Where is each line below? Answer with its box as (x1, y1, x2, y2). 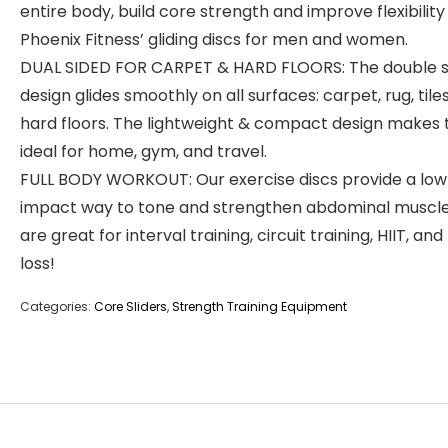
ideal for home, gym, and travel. (20, 140, 267, 163)
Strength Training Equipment (172, 298, 347, 315)
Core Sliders (94, 298, 167, 315)
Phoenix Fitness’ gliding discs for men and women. (20, 28, 408, 51)
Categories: (20, 298, 94, 315)
